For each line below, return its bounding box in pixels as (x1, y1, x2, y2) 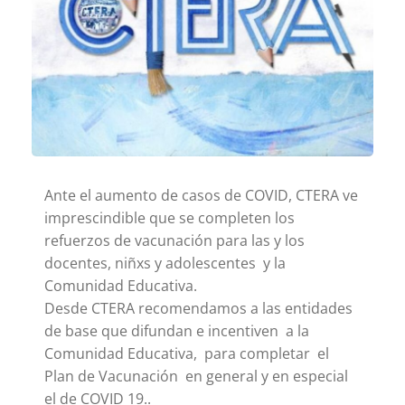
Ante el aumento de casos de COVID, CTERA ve (44, 184, 358, 205)
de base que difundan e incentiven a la (44, 320, 309, 341)
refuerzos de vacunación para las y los (44, 230, 305, 250)
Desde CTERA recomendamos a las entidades (44, 297, 353, 318)
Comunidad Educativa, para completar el (44, 343, 329, 363)
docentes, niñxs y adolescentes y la (44, 252, 286, 273)
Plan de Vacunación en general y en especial (44, 365, 348, 386)
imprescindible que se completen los (44, 207, 295, 228)
